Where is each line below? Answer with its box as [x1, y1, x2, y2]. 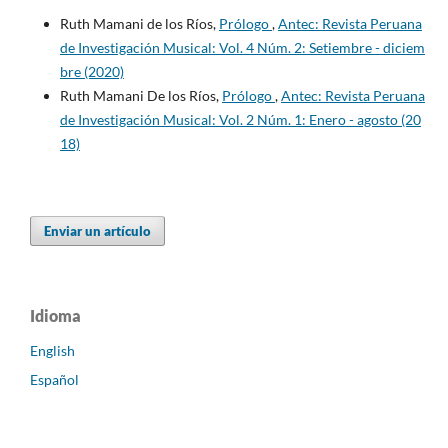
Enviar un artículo [44, 222, 152, 239]
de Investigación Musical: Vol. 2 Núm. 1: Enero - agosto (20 [59, 110, 421, 128]
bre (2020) [59, 62, 124, 80]
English [30, 341, 75, 359]
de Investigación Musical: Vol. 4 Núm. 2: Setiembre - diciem [59, 38, 425, 56]
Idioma [30, 305, 81, 325]
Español [30, 371, 79, 389]
